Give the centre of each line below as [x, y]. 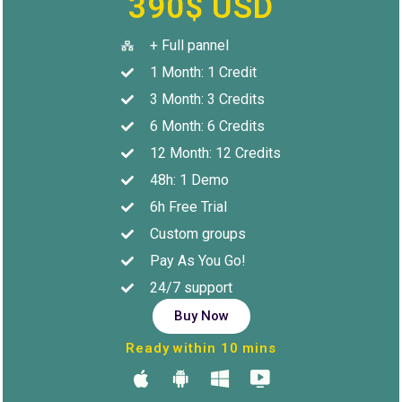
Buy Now [201, 316]
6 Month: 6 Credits [207, 127]
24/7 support [191, 288]
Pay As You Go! [197, 261]
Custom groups [197, 234]
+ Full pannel [189, 46]
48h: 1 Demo [189, 180]
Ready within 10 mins [201, 349]
